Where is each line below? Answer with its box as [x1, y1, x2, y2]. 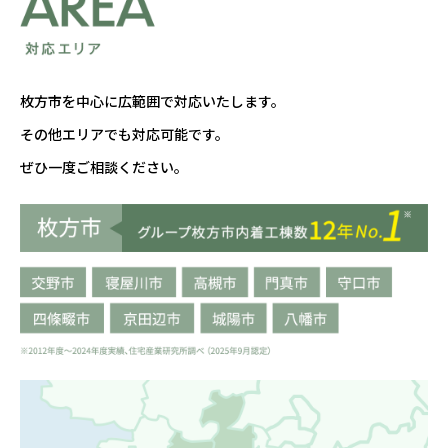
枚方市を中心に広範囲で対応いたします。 [20, 90, 286, 111]
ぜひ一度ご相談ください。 [20, 156, 189, 177]
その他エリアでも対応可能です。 [20, 123, 230, 144]
